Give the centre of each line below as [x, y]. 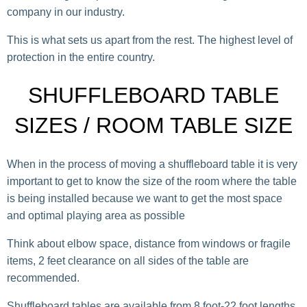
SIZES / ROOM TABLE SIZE [153, 126]
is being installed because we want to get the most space [145, 198]
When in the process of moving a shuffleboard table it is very [152, 164]
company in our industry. [66, 12]
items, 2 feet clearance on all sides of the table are [128, 260]
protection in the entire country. [81, 57]
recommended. [43, 278]
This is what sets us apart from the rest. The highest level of [150, 40]
